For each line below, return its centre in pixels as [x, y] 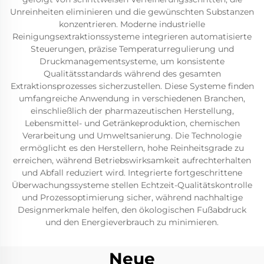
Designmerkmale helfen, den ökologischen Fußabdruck [132, 210]
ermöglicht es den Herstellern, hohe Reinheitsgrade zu [132, 148]
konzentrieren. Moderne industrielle [132, 24]
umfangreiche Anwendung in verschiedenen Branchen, [132, 98]
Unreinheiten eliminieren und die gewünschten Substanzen [132, 12]
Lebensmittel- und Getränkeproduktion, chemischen [132, 123]
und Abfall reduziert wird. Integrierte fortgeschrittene [132, 173]
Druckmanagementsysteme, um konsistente [132, 61]
